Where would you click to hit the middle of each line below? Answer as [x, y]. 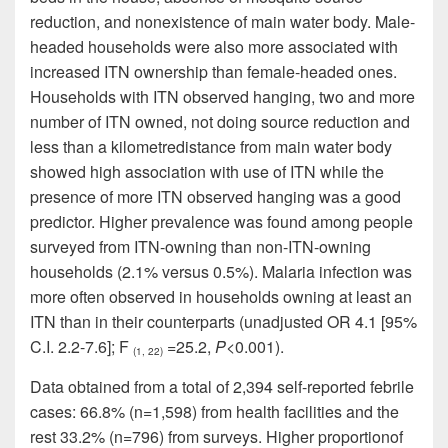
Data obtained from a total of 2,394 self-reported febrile [222, 386]
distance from [225, 146]
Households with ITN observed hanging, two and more [222, 96]
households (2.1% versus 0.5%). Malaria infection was [221, 271]
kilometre [143, 146]
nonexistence [182, 21]
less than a [70, 146]
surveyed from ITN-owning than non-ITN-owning [200, 246]
